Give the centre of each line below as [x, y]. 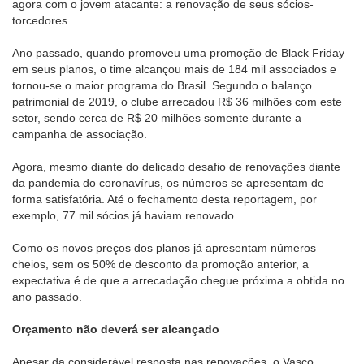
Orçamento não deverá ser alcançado [116, 329]
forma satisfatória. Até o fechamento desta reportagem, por [165, 199]
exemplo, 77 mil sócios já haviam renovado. [125, 216]
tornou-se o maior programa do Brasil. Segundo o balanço [162, 86]
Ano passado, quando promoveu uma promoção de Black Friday [178, 53]
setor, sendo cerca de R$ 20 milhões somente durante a [157, 118]
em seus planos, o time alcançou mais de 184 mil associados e [174, 69]
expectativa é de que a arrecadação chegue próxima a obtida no [178, 281]
